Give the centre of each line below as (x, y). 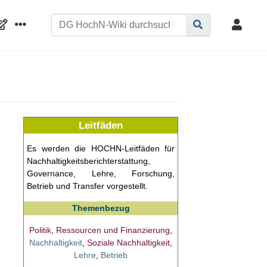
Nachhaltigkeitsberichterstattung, (89, 161)
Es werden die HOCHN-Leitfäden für (101, 148)
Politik (40, 230)
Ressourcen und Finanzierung (113, 230)
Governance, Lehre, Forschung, (101, 173)
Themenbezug (101, 208)
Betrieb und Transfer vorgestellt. (87, 186)
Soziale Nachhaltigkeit (128, 242)
